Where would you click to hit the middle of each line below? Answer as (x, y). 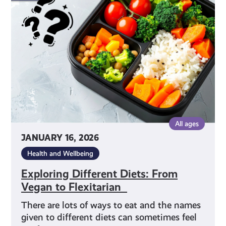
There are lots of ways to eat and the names (111, 205)
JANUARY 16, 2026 (60, 138)
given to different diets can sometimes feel (109, 217)
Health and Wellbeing (61, 154)
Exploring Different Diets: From (100, 174)
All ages (187, 124)
